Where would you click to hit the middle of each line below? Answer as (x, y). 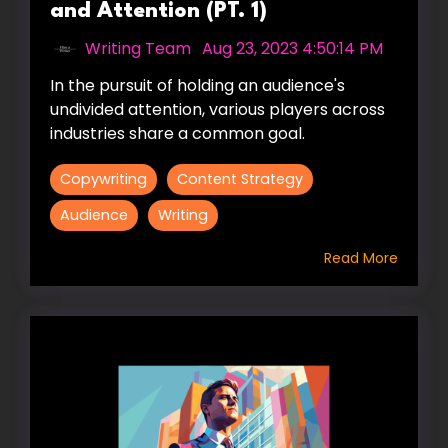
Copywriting (103, 178)
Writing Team (138, 48)
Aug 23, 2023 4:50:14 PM (292, 48)
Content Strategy (240, 178)
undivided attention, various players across (217, 109)
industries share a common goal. (177, 133)
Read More (361, 257)
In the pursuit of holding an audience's (197, 85)
